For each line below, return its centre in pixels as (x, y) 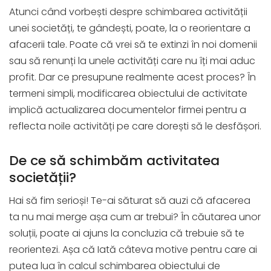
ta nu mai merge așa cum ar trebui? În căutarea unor (135, 217)
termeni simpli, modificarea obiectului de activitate (128, 94)
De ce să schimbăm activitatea (114, 161)
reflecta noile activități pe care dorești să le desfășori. (135, 126)
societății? (43, 178)
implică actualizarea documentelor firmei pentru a (128, 110)
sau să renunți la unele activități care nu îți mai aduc (132, 61)
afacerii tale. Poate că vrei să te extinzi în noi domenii (133, 45)
